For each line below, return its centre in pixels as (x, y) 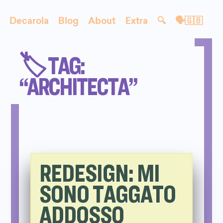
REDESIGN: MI (99, 172)
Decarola (29, 21)
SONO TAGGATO (107, 193)
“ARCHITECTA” (78, 85)
